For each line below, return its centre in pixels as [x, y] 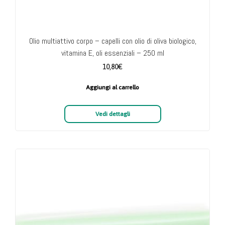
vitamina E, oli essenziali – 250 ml [113, 53]
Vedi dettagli [113, 114]
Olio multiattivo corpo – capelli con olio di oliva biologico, [113, 41]
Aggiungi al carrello [113, 88]
